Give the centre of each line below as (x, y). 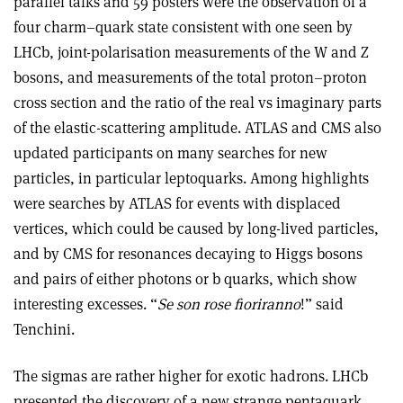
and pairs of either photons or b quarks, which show (185, 278)
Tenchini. (44, 329)
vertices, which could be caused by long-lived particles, (196, 228)
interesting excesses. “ (85, 304)
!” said (322, 304)
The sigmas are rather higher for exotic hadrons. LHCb (191, 376)
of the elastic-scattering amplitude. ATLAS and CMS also (197, 127)
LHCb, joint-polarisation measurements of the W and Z (191, 52)
